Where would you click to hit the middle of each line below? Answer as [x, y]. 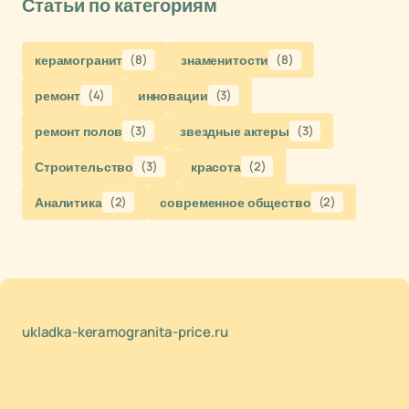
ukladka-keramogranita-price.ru [125, 332]
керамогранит [79, 60]
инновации [173, 95]
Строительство [84, 167]
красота [215, 167]
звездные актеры [234, 131]
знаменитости [225, 60]
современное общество [236, 202]
